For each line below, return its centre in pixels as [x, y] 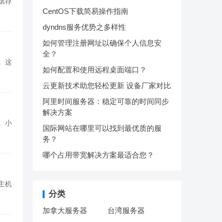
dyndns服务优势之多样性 [84, 27]
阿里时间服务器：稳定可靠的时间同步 [106, 101]
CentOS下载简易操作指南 [85, 11]
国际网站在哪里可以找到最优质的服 [102, 128]
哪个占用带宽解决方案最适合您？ [98, 155]
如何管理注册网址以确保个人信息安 [102, 43]
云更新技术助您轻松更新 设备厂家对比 [107, 85]
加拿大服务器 [65, 210]
